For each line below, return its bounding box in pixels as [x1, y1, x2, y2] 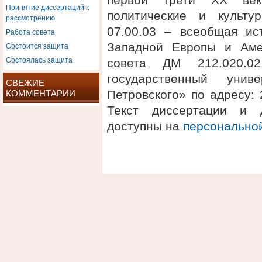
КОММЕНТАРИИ [6, 88, 75, 98]
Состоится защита [6, 40, 68, 50]
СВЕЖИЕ [6, 78, 44, 88]
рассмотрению [6, 12, 55, 22]
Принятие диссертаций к [6, 2, 89, 12]
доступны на [107, 119, 183, 133]
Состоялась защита [6, 54, 73, 64]
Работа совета [6, 26, 55, 36]
